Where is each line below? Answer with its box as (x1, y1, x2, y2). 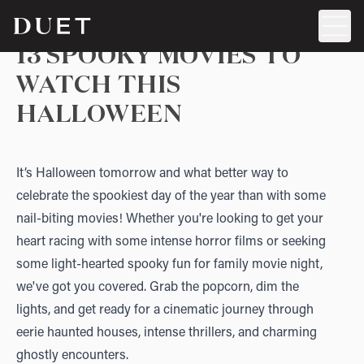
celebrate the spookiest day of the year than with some (16, 190, 326, 203)
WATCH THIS (16, 74, 181, 98)
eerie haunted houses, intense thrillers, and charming (16, 327, 317, 340)
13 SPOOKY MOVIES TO (16, 45, 301, 69)
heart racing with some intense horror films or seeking (16, 236, 326, 249)
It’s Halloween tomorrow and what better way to (16, 167, 288, 180)
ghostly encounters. (16, 349, 128, 362)
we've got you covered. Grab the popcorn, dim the (16, 281, 299, 294)
